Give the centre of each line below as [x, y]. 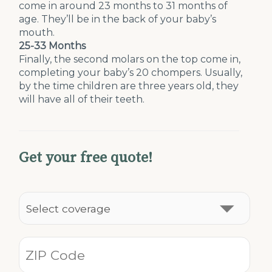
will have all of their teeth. [82, 99]
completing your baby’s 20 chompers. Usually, [131, 73]
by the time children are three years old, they [129, 86]
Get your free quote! [86, 158]
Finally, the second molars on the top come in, [130, 59]
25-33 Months [53, 46]
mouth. [37, 32]
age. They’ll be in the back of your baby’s [118, 19]
